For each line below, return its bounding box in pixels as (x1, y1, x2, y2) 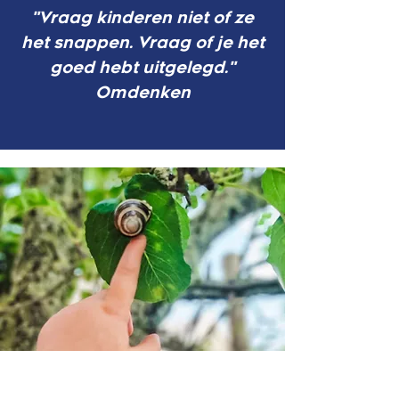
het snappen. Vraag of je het (20, 33, 265, 53)
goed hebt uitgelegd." (50, 58, 235, 77)
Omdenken (94, 83, 191, 102)
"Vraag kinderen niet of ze (31, 8, 254, 28)
